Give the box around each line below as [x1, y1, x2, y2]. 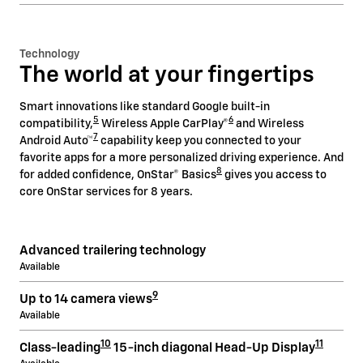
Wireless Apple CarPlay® [99, 117, 228, 130]
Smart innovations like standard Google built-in [19, 100, 270, 113]
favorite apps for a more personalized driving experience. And [19, 152, 344, 164]
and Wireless [233, 117, 304, 130]
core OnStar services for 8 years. [19, 186, 193, 198]
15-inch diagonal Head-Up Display [111, 341, 315, 354]
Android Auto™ [19, 135, 93, 147]
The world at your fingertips [19, 64, 314, 87]
